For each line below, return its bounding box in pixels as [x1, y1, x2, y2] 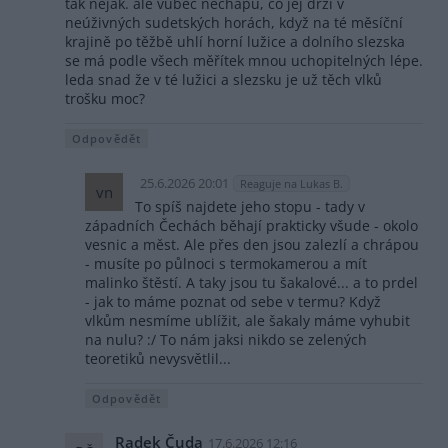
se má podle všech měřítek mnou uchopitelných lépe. [65, 51, 423, 71]
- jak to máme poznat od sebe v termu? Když [85, 292, 381, 312]
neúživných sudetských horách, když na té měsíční [65, 13, 403, 33]
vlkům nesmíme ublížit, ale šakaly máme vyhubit [85, 311, 410, 331]
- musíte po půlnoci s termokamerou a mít [85, 254, 367, 274]
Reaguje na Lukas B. [240, 176, 343, 192]
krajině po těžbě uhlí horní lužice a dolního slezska [65, 32, 405, 52]
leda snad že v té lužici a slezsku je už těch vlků [65, 70, 382, 90]
